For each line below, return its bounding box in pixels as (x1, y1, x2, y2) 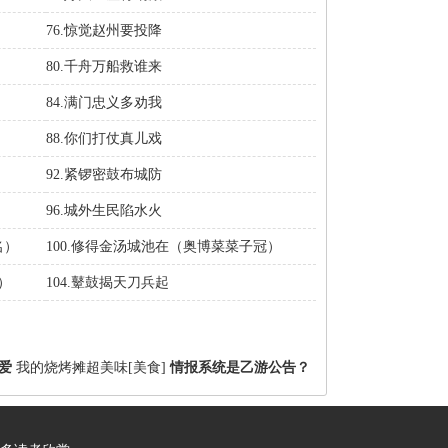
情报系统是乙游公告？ (170, 360, 310, 375)
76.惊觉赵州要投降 (46, 23, 162, 38)
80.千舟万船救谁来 (46, 59, 162, 74)
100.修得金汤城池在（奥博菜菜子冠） (46, 239, 281, 254)
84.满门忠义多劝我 (46, 95, 162, 110)
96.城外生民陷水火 (46, 203, 162, 218)
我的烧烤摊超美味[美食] (16, 360, 166, 375)
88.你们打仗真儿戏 (46, 131, 162, 146)
